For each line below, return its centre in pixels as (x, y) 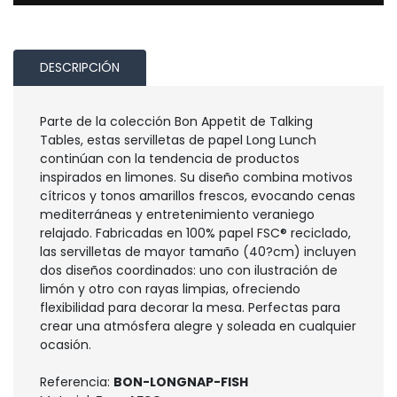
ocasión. (66, 345)
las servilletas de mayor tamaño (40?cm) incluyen (198, 252)
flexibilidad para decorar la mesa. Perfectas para (190, 307)
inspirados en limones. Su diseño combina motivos (196, 177)
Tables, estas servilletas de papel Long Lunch (178, 140)
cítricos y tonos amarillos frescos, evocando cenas (198, 196)
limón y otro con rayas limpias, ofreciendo (170, 289)
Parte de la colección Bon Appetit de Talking (176, 121)
